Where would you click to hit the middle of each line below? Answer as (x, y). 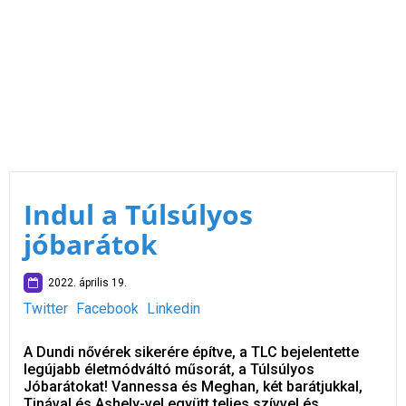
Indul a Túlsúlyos (138, 214)
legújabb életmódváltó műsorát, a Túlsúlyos (169, 369)
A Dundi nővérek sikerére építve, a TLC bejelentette (191, 352)
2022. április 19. (85, 283)
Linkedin (174, 309)
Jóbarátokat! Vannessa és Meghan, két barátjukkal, (193, 387)
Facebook (107, 309)
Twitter (46, 309)
